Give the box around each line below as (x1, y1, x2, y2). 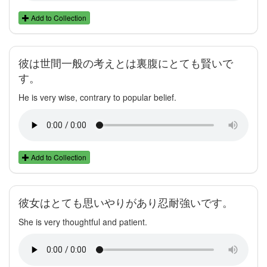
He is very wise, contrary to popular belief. (18, 91, 176, 103)
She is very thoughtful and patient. (18, 215, 147, 228)
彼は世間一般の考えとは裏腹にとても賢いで (18, 55, 233, 70)
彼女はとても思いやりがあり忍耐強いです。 (18, 194, 233, 210)
